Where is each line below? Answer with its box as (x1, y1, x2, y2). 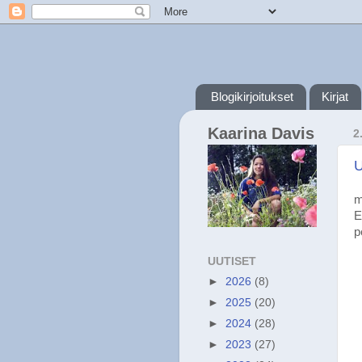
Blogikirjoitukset (210, 90, 293, 104)
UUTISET (208, 255, 256, 267)
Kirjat (321, 90, 348, 104)
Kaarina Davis (208, 124, 314, 142)
